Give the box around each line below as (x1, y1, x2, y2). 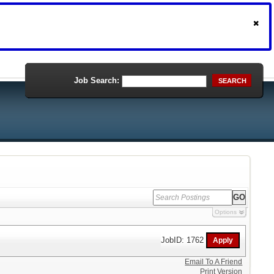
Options (214, 209, 237, 215)
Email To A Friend (185, 257, 243, 266)
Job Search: (74, 76, 119, 85)
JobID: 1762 (161, 235, 207, 245)
